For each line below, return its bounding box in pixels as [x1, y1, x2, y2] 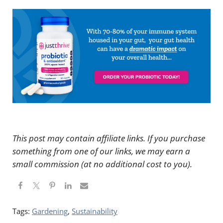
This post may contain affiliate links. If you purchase [12, 132, 205, 144]
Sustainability [71, 206, 117, 216]
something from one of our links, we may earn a [12, 145, 190, 157]
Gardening [31, 206, 68, 216]
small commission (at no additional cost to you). [12, 158, 192, 170]
